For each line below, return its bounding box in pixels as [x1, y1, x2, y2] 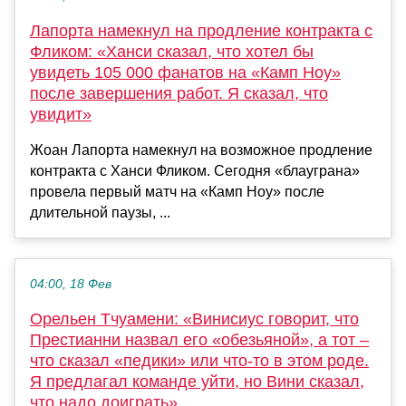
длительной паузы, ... [30, 204, 170, 220]
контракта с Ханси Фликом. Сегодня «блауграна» [30, 162, 360, 179]
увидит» [30, 104, 92, 123]
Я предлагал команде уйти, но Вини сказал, [30, 372, 364, 391]
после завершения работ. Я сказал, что [30, 83, 328, 102]
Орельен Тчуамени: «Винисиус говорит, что [30, 309, 359, 328]
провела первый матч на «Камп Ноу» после [30, 183, 324, 199]
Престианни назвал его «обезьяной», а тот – [30, 330, 369, 349]
